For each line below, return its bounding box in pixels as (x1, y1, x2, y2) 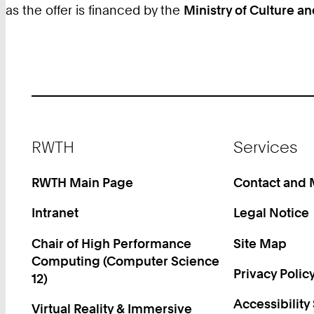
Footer (32, 130, 67, 144)
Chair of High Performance (32, 235, 192, 251)
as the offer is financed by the (6, 2, 184, 18)
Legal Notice (233, 205, 309, 221)
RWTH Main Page (32, 174, 134, 190)
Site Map (233, 235, 287, 251)
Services (233, 137, 297, 157)
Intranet (32, 205, 79, 221)
